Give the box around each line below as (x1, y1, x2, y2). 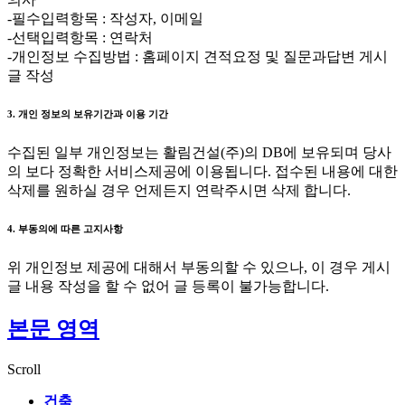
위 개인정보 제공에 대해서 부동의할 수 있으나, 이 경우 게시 (7, 259, 391, 276)
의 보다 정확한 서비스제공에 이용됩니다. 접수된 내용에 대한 (7, 164, 398, 180)
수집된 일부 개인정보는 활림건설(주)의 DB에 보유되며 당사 (7, 145, 391, 161)
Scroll (7, 362, 41, 378)
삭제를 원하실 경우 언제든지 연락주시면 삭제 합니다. (7, 183, 351, 199)
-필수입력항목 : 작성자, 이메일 (7, 11, 203, 27)
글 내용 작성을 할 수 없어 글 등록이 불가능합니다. (7, 278, 329, 295)
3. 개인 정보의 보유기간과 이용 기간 (7, 108, 168, 120)
